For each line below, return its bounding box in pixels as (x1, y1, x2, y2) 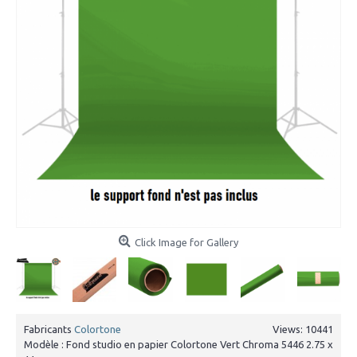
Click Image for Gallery (135, 237, 238, 248)
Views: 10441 (273, 323, 333, 335)
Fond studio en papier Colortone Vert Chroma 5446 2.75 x (66, 338, 333, 350)
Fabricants (24, 323, 74, 335)
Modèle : (24, 338, 66, 350)
